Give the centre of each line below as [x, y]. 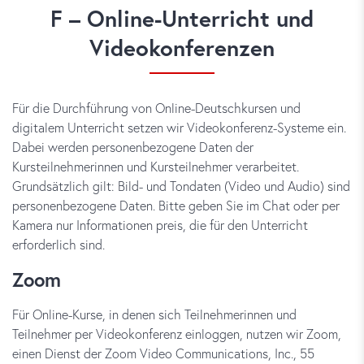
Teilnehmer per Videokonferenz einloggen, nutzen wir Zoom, [177, 334]
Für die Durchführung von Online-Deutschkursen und [156, 108]
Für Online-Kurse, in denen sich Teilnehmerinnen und [154, 314]
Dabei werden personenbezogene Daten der [133, 147]
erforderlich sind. [58, 244]
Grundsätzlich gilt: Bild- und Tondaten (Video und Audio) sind [181, 186]
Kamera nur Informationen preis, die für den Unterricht [160, 225]
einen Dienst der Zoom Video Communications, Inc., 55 [163, 353]
